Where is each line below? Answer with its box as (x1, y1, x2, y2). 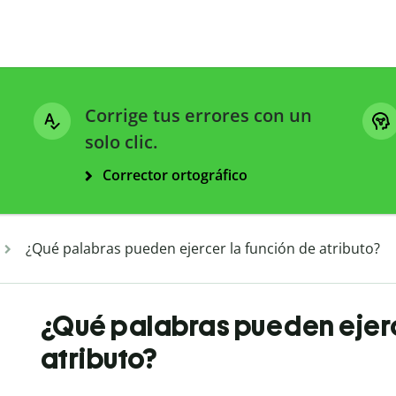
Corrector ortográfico (103, 165, 247, 186)
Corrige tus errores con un (85, 103, 312, 128)
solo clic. (85, 130, 157, 155)
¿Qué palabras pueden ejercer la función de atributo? (26, 239, 380, 259)
